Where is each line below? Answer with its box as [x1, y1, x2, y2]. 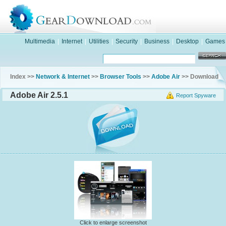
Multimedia [25, 38, 55, 45]
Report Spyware [176, 92, 216, 98]
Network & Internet [36, 73, 90, 80]
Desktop [176, 38, 199, 45]
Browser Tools [100, 73, 141, 80]
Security [116, 38, 138, 45]
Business [144, 38, 169, 45]
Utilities [89, 38, 109, 45]
